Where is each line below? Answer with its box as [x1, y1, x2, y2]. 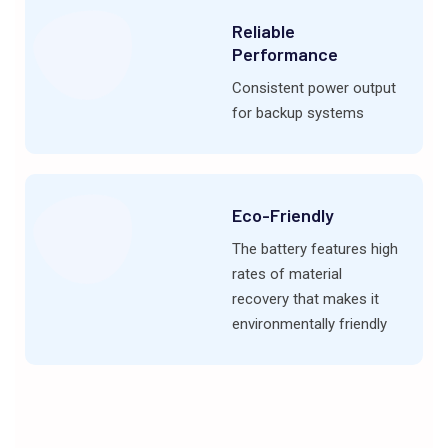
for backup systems [231, 104, 364, 123]
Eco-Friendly [231, 204, 334, 227]
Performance [231, 43, 338, 66]
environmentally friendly [231, 315, 387, 334]
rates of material [231, 265, 342, 284]
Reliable [231, 20, 295, 43]
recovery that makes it [231, 290, 379, 309]
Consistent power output [231, 79, 396, 98]
